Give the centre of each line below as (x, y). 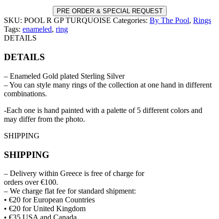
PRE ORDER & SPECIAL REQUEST (109, 11)
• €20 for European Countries (49, 200)
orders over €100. (31, 182)
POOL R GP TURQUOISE (67, 21)
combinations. (25, 93)
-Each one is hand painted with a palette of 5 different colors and (103, 110)
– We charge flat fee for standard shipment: (70, 191)
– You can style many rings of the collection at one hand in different (108, 85)
